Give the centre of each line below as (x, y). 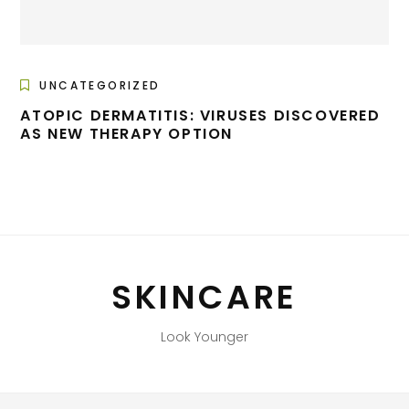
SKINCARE (204, 298)
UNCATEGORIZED (100, 86)
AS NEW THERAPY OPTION (126, 134)
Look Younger (204, 337)
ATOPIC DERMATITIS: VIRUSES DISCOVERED (200, 116)
